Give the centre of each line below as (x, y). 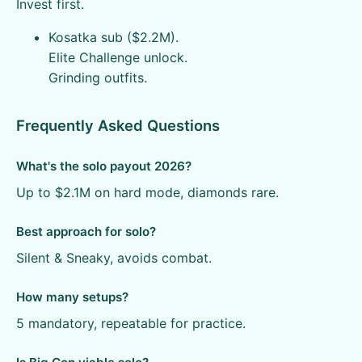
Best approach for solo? (86, 232)
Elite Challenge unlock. (118, 57)
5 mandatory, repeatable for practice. (131, 323)
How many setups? (72, 297)
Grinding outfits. (98, 78)
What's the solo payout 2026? (104, 166)
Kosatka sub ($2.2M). (114, 37)
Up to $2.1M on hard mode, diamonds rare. (147, 192)
